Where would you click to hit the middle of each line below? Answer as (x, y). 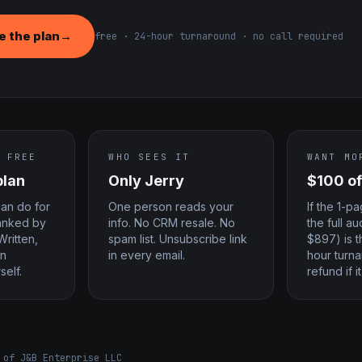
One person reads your (171, 206)
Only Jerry (147, 180)
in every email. (147, 255)
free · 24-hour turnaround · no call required (219, 36)
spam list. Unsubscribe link (178, 238)
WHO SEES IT (149, 156)
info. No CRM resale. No (172, 222)
